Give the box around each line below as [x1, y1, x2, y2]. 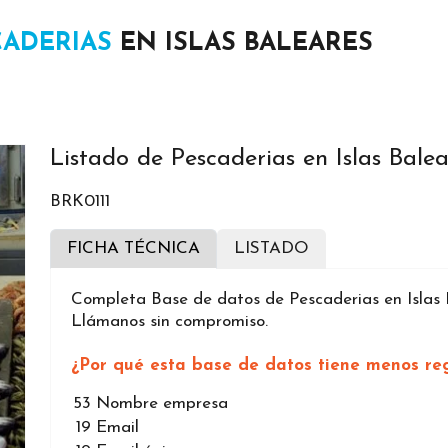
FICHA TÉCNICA [67, 240, 200, 258]
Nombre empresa [96, 395, 228, 413]
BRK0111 [50, 193, 110, 211]
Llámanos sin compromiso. [71, 313, 268, 331]
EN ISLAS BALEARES [112, 31, 373, 57]
